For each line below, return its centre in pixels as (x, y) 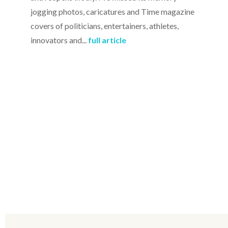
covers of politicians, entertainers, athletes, (105, 25)
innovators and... (59, 40)
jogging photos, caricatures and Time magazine (112, 11)
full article (107, 40)
